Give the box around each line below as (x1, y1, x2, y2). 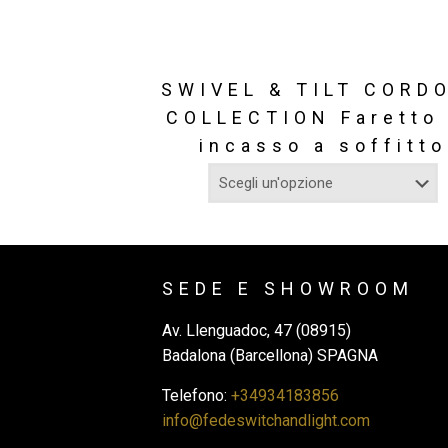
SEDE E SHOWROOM (161, 278, 414, 300)
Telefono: (161, 386, 231, 406)
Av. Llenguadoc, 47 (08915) (161, 321, 351, 341)
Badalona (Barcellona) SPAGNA (161, 346, 378, 366)
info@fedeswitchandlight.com (161, 411, 370, 431)
